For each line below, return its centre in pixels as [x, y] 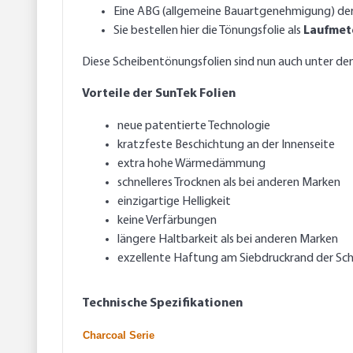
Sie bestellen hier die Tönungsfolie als [208, 31]
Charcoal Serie [119, 336]
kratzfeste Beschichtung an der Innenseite [226, 145]
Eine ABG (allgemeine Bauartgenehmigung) [224, 12]
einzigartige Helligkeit [174, 202]
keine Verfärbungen [167, 221]
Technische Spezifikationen [162, 304]
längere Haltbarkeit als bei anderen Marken [228, 240]
